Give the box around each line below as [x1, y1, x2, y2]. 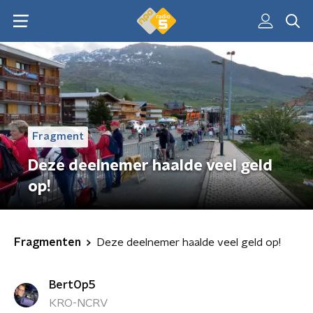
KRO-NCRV [49, 298, 108, 309]
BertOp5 [49, 279, 96, 291]
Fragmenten [14, 237, 81, 248]
